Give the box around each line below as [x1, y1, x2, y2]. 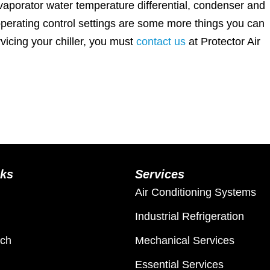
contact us [136, 35, 186, 48]
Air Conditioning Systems [135, 186, 256, 199]
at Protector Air [186, 35, 260, 48]
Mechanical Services [135, 234, 234, 247]
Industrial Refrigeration [135, 210, 244, 223]
